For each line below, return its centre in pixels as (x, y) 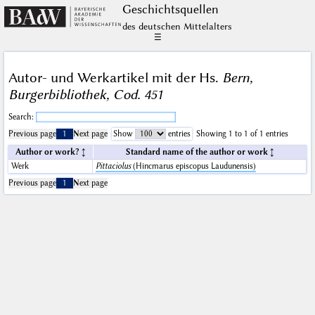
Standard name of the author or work (197, 153)
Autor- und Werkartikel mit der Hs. (115, 77)
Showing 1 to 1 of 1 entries (242, 134)
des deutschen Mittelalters (177, 26)
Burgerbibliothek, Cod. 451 (85, 94)
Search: (22, 117)
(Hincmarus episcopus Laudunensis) (193, 167)
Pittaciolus (113, 167)
